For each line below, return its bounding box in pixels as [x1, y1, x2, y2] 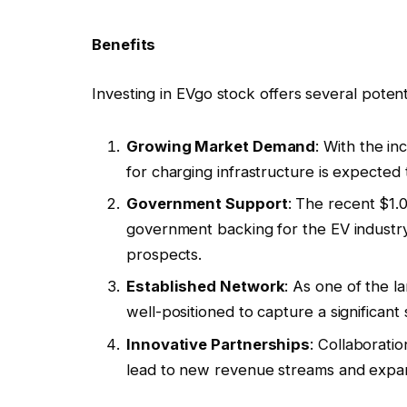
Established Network [126, 277, 285, 296]
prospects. [126, 245, 203, 264]
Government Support [126, 194, 288, 213]
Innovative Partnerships [126, 334, 311, 353]
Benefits [92, 35, 156, 55]
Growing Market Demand [126, 136, 316, 155]
